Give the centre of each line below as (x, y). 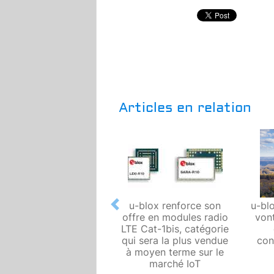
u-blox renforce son (175, 205)
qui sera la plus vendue (175, 240)
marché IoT (175, 263)
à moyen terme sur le (175, 252)
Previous (134, 211)
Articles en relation (185, 107)
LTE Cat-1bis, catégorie (175, 228)
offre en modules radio (175, 217)
